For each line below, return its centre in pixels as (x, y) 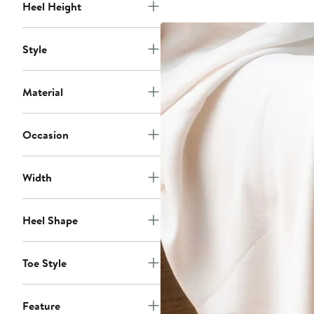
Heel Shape (50, 220)
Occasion (46, 135)
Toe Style (45, 263)
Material (43, 92)
